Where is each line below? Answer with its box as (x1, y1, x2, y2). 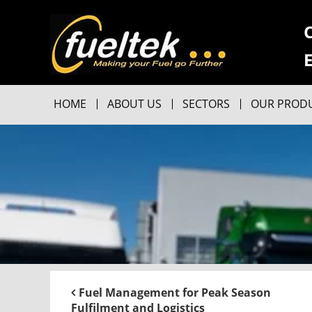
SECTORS (182, 96, 230, 111)
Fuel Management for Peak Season (79, 285, 271, 300)
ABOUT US (107, 96, 162, 111)
